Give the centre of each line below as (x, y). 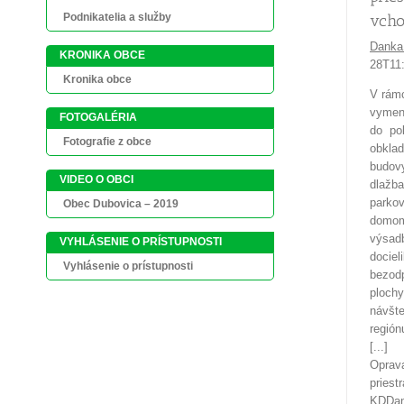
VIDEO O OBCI (96, 179)
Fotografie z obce (107, 142)
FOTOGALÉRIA (98, 117)
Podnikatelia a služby (117, 17)
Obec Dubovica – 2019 (121, 204)
